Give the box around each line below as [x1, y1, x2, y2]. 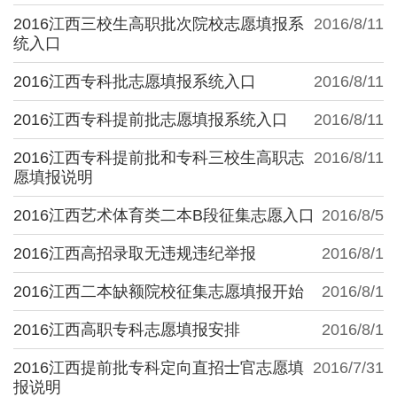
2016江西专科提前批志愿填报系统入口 [13, 110, 288, 128]
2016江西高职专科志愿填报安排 [13, 320, 240, 339]
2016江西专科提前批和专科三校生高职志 [13, 148, 304, 167]
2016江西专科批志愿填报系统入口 [13, 72, 256, 90]
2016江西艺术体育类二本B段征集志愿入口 [13, 206, 315, 224]
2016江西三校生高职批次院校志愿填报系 [13, 14, 304, 33]
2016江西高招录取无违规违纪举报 [13, 244, 256, 262]
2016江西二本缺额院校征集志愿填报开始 [13, 282, 304, 300]
